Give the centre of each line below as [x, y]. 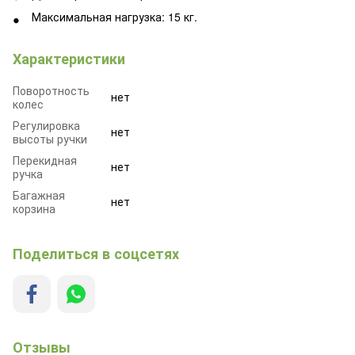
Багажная [39, 195]
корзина [34, 208]
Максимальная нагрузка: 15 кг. [115, 16]
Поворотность [51, 90]
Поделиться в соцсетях [96, 253]
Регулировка [46, 125]
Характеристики [69, 58]
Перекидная [45, 160]
